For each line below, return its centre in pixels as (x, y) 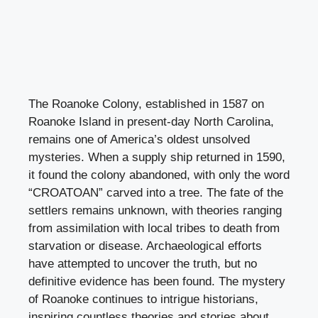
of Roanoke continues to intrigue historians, (143, 299)
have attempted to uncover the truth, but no (143, 263)
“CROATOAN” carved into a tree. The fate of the (156, 192)
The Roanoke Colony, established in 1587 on (146, 104)
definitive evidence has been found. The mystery (157, 281)
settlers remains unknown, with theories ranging (155, 210)
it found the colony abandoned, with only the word (159, 175)
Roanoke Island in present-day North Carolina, (151, 121)
